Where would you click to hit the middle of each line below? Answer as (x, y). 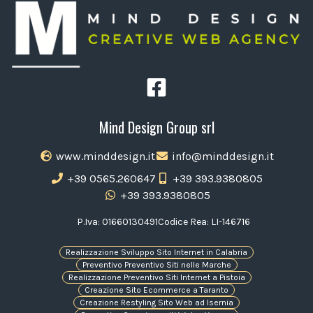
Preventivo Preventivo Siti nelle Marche (156, 264)
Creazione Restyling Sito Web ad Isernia (156, 302)
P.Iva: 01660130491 (117, 221)
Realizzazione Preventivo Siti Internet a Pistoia (156, 277)
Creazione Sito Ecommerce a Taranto (156, 290)
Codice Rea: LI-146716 (204, 221)
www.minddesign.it (104, 156)
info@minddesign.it (221, 156)
